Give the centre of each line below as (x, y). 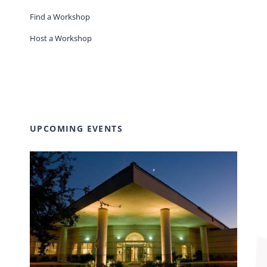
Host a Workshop (60, 38)
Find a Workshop (60, 17)
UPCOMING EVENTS (76, 129)
